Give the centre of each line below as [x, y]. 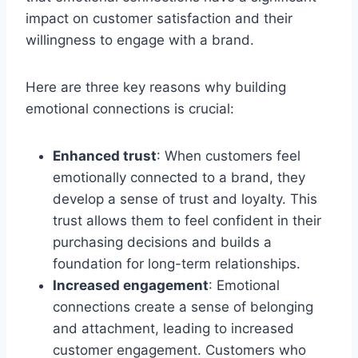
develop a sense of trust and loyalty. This [185, 199]
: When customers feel [229, 155]
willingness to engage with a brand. [140, 40]
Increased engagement [131, 285]
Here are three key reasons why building [156, 87]
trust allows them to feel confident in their [187, 220]
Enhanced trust [105, 155]
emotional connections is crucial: [130, 108]
